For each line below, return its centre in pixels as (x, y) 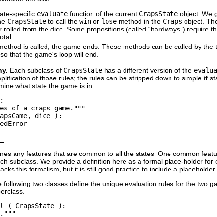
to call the (63, 21)
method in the (140, 21)
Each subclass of (37, 70)
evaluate (52, 13)
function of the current (103, 13)
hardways (165, 29)
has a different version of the (148, 70)
